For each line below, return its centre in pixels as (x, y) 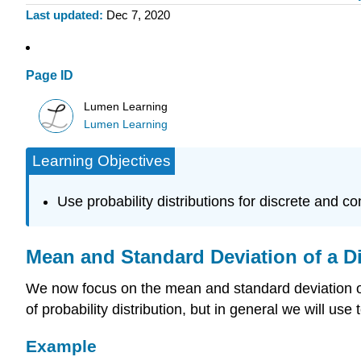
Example (61, 346)
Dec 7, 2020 (138, 15)
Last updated (62, 15)
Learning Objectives (102, 161)
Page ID (50, 76)
